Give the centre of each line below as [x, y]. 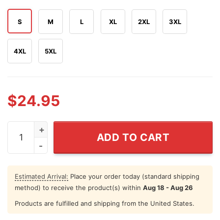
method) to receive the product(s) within [79, 187]
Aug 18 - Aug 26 [168, 187]
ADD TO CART [133, 137]
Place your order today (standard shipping [134, 176]
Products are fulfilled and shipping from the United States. [105, 203]
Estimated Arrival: [41, 176]
